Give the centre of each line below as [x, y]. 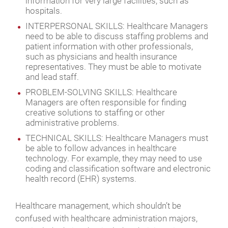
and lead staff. [52, 76]
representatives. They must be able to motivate [113, 66]
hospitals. [44, 10]
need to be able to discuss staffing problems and [117, 36]
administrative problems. [72, 122]
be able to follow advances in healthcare [101, 148]
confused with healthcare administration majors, [106, 218]
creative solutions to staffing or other [95, 112]
